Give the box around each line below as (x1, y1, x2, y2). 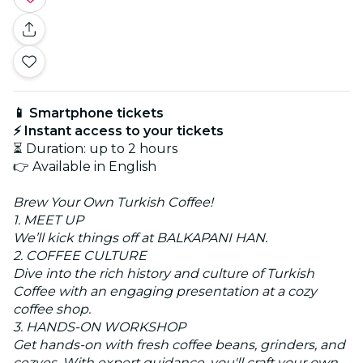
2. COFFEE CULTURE (13, 247, 147, 263)
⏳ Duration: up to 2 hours (13, 140, 177, 156)
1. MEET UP (13, 211, 83, 228)
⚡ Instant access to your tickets (13, 122, 224, 139)
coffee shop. (13, 301, 91, 317)
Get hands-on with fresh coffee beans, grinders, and (13, 336, 345, 352)
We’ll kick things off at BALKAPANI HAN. (13, 229, 267, 246)
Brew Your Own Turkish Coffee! (13, 194, 213, 210)
